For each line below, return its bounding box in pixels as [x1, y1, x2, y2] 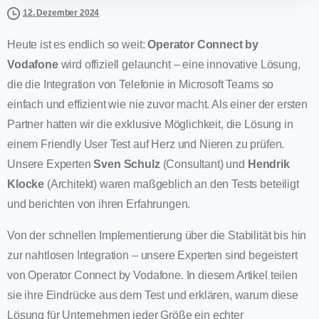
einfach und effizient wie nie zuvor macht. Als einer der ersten [7, 98, 308, 111]
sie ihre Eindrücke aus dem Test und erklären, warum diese [7, 289, 298, 302]
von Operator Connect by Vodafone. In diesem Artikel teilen [7, 269, 298, 282]
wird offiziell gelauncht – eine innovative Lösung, [58, 58, 300, 71]
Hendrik [247, 158, 290, 171]
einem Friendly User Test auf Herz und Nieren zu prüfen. [7, 138, 285, 151]
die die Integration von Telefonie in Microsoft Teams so [7, 78, 274, 91]
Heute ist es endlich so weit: [7, 38, 148, 51]
